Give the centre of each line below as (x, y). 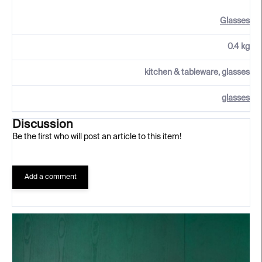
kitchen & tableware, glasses (197, 73)
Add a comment (50, 177)
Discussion (43, 125)
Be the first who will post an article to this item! (97, 137)
